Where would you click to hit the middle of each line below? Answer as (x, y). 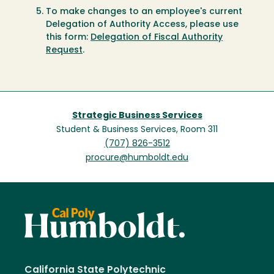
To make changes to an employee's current (144, 12)
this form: (68, 37)
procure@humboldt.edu (137, 158)
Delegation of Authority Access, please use (142, 24)
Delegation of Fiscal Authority (157, 37)
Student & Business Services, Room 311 (137, 130)
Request (64, 50)
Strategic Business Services (137, 116)
